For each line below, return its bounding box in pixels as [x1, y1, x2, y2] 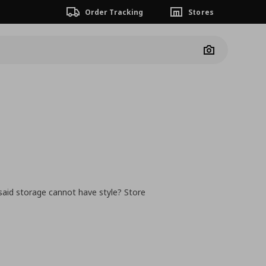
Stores [188, 7, 214, 17]
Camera [208, 48, 238, 59]
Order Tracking [84, 7, 144, 17]
